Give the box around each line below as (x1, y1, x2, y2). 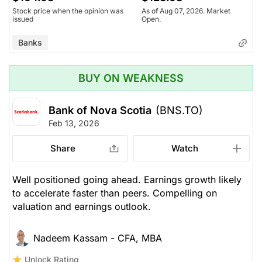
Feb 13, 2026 (49, 118, 99, 128)
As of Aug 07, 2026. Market (142, 6, 230, 15)
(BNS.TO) (156, 104, 203, 116)
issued (12, 14, 33, 23)
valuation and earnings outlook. (12, 200, 151, 212)
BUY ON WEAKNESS (78, 71, 184, 84)
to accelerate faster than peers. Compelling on (12, 187, 217, 199)
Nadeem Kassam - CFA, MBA (33, 232, 162, 244)
